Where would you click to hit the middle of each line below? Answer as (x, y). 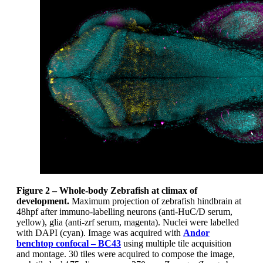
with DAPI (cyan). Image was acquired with (100, 233)
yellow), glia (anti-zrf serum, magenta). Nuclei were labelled (128, 222)
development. (44, 201)
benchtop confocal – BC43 (69, 244)
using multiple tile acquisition (176, 244)
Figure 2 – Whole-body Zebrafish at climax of (107, 191)
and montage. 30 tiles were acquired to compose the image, (126, 254)
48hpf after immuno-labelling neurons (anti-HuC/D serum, (124, 212)
